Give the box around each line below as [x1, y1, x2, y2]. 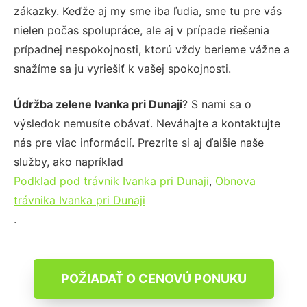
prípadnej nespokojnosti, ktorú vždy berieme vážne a [14, 42, 290, 56]
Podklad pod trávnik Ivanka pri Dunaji [14, 173, 209, 188]
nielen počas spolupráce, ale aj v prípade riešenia [14, 23, 269, 37]
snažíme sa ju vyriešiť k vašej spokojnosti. [14, 61, 231, 75]
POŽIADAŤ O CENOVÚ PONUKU [60, 271, 247, 286]
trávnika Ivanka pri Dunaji [14, 193, 145, 207]
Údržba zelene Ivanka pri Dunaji [14, 97, 182, 111]
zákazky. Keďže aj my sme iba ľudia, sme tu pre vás [14, 3, 282, 18]
